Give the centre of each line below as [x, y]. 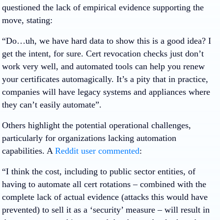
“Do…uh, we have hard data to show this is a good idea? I [107, 41]
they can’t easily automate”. [52, 105]
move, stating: [27, 20]
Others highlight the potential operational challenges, [96, 125]
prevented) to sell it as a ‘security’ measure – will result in [106, 210]
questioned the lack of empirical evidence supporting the [103, 7]
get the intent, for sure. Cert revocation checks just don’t [103, 54]
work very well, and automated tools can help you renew [103, 66]
